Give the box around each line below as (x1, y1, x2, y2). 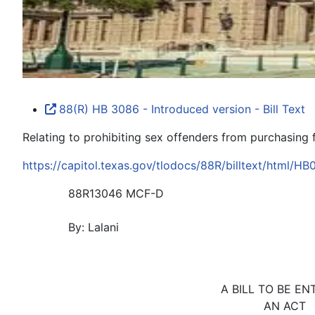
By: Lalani (68, 220, 119, 235)
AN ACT (263, 299, 306, 314)
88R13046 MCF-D (68, 186, 164, 201)
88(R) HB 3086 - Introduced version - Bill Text (59, 102, 305, 117)
